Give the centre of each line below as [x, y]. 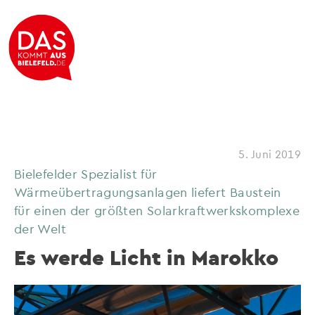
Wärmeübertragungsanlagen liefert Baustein [148, 192]
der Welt [40, 228]
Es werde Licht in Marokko [146, 257]
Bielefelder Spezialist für [86, 173]
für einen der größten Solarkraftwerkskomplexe [157, 210]
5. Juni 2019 [270, 154]
